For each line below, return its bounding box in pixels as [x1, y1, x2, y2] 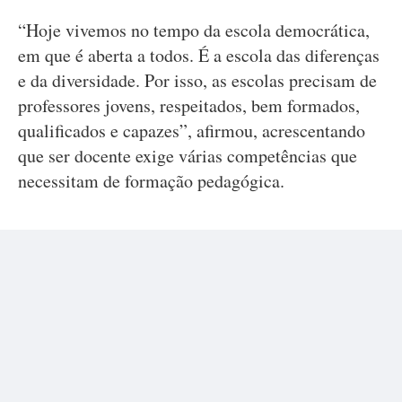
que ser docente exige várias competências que [18, 144, 357, 168]
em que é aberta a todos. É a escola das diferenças [18, 43, 380, 67]
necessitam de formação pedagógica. [18, 169, 284, 193]
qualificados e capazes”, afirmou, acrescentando [18, 118, 365, 143]
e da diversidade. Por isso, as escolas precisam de [18, 68, 377, 92]
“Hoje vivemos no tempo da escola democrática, [18, 18, 370, 42]
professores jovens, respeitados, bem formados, [18, 93, 360, 118]
